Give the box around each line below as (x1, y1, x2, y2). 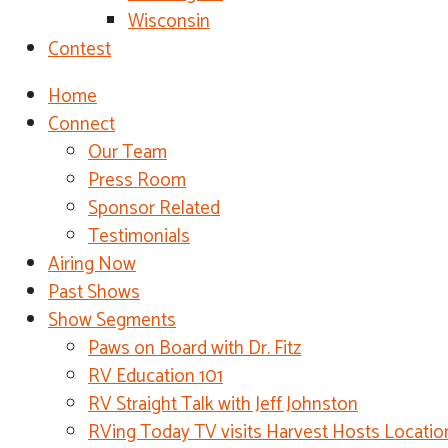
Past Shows (48, 277, 140, 308)
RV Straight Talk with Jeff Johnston (88, 389, 358, 420)
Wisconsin (128, 6, 210, 37)
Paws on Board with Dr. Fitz (88, 333, 301, 364)
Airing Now (48, 249, 136, 280)
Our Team (88, 137, 167, 168)
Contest (48, 34, 111, 65)
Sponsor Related (88, 193, 220, 224)
